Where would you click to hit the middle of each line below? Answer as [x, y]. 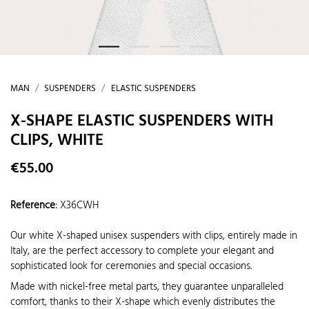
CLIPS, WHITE [57, 140]
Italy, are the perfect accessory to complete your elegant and [142, 251]
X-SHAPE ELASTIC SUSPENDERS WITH [142, 121]
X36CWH [79, 205]
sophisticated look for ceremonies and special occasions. [131, 267]
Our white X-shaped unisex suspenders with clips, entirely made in [154, 236]
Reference [33, 205]
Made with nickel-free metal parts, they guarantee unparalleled [147, 287]
